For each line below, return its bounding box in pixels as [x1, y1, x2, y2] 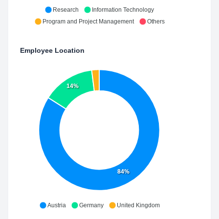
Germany [79, 202, 104, 209]
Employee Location [20, 46, 85, 54]
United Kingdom [116, 202, 160, 209]
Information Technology [92, 6, 154, 13]
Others [147, 18, 165, 25]
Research [53, 6, 79, 13]
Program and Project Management [42, 18, 134, 25]
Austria [47, 202, 66, 209]
